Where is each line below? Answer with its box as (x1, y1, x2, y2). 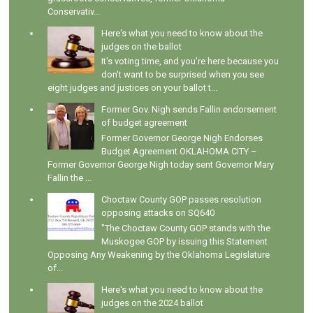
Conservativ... (48, 6, 101, 17)
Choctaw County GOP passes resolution (101, 194, 262, 205)
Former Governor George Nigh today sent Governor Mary (48, 159, 275, 170)
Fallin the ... (48, 172, 92, 183)
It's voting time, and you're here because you (101, 56, 279, 67)
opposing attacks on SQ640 (101, 207, 215, 218)
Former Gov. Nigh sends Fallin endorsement (101, 104, 277, 115)
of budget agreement (101, 117, 188, 129)
